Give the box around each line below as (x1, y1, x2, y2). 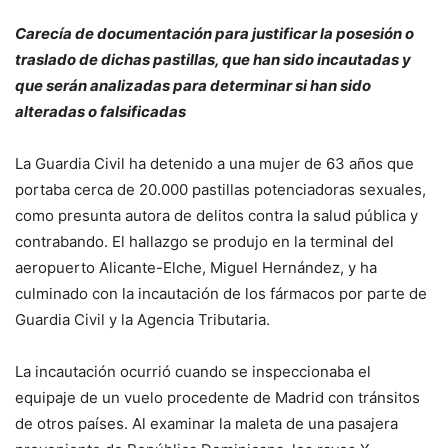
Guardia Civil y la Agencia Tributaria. (15, 309, 270, 329)
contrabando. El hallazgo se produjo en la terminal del (15, 231, 394, 251)
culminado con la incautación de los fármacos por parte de (15, 283, 427, 303)
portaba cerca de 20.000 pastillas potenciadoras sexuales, (15, 179, 426, 199)
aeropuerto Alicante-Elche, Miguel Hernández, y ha (15, 257, 377, 277)
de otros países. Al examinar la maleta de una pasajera (15, 413, 398, 433)
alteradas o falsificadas (15, 101, 186, 121)
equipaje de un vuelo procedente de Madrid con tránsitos (15, 387, 420, 407)
